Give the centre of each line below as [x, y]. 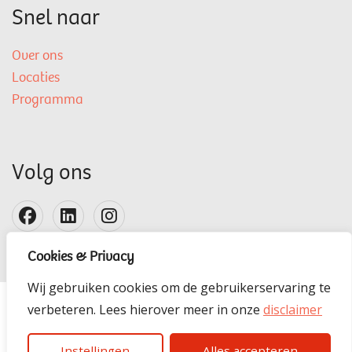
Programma [48, 101]
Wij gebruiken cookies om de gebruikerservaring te [179, 288]
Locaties [36, 79]
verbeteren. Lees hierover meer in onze [145, 310]
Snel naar [56, 20]
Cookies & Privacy [81, 258]
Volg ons [51, 174]
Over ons [37, 57]
